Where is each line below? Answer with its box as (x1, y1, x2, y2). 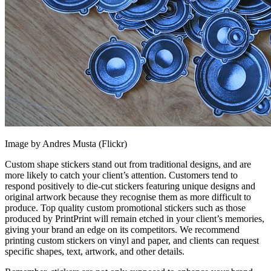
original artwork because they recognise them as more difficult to (5, 192, 251, 203)
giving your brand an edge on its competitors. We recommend (5, 224, 240, 235)
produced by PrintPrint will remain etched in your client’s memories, (5, 214, 264, 224)
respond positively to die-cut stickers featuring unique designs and (5, 181, 255, 192)
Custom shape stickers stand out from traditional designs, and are (5, 159, 251, 170)
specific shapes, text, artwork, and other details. (5, 246, 184, 257)
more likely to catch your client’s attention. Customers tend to (5, 170, 238, 181)
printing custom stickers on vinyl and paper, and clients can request (5, 235, 259, 246)
